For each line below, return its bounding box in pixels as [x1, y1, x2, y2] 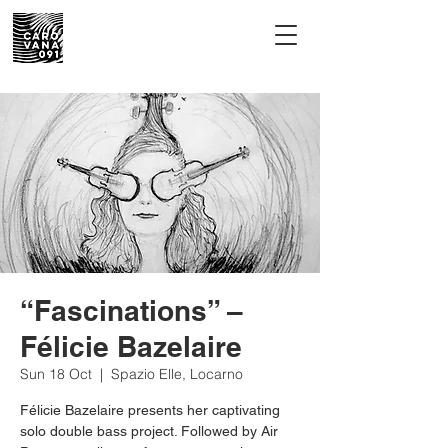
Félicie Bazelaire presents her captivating [20, 402, 280, 418]
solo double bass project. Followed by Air [20, 423, 278, 439]
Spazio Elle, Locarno [111, 365, 243, 383]
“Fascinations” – [20, 294, 243, 327]
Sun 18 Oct [20, 365, 92, 383]
